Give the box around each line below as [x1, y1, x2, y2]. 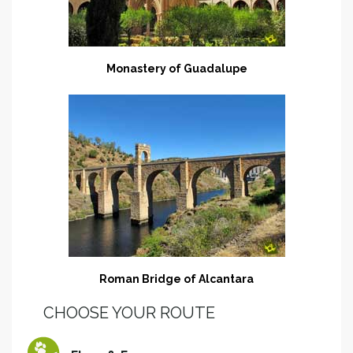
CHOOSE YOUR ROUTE [43, 303, 215, 322]
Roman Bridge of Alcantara [99, 272, 254, 285]
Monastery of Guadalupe [106, 61, 247, 75]
